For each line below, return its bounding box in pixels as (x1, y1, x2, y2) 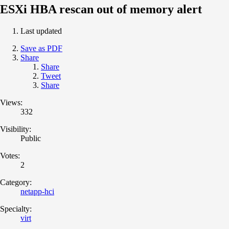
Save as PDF (20, 43, 62, 53)
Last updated (20, 26, 62, 35)
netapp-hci (20, 187, 54, 196)
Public (20, 133, 41, 143)
